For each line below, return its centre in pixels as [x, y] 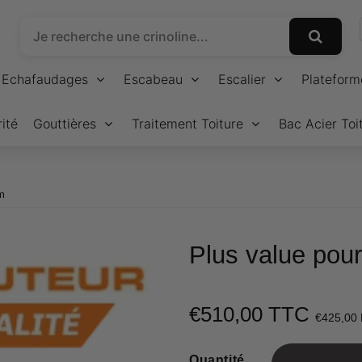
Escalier [242, 79]
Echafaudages [45, 79]
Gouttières [65, 124]
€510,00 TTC [252, 315]
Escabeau [153, 79]
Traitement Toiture [187, 124]
